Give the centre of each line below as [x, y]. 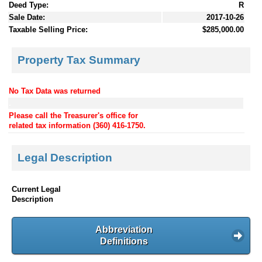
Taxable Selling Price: [48, 30]
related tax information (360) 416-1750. [77, 125]
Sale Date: [27, 18]
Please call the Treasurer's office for [73, 115]
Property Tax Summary [79, 60]
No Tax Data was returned [55, 91]
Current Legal [36, 189]
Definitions [124, 241]
